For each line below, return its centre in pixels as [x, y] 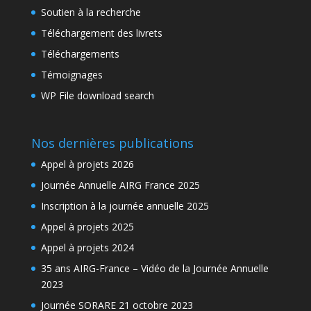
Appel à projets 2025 [87, 227]
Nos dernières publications [112, 143]
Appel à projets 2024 [87, 248]
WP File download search [97, 95]
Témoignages [72, 75]
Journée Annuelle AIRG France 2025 [120, 185]
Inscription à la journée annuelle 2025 [125, 206]
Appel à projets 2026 [87, 165]
